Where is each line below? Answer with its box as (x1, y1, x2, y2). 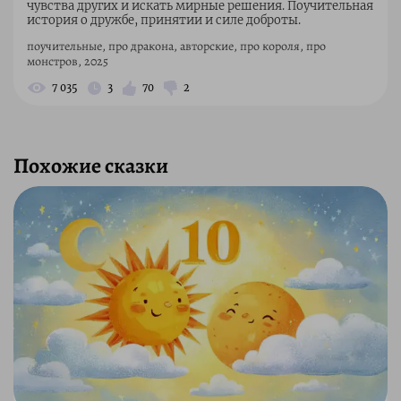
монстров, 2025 (27, 53, 108, 71)
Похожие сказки (13, 151, 168, 181)
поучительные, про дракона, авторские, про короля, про (27, 38, 326, 55)
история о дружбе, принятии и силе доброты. (27, 13, 301, 29)
